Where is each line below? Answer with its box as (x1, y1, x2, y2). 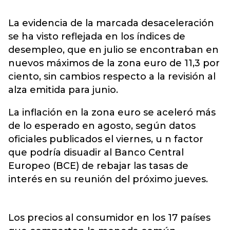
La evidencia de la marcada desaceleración (8, 17, 214, 29)
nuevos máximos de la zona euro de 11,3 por (8, 57, 220, 69)
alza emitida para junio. (8, 84, 118, 95)
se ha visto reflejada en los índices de (8, 31, 185, 42)
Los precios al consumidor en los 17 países (8, 212, 210, 223)
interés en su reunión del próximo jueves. (8, 174, 208, 185)
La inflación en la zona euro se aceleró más (8, 107, 216, 118)
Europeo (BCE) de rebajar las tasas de (8, 160, 188, 171)
